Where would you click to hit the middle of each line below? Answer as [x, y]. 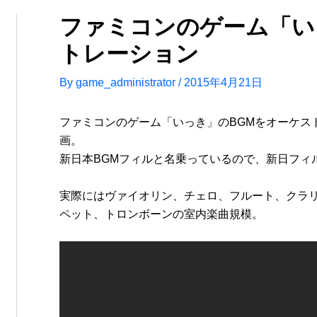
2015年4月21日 [223, 82]
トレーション [129, 54]
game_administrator [127, 82]
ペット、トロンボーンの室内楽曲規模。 [161, 214]
